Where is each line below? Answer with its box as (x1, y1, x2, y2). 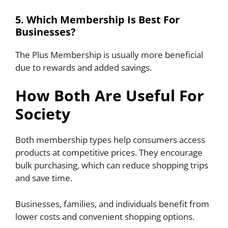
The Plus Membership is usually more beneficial (15, 48, 203, 61)
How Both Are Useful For (15, 85, 204, 106)
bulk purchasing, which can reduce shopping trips (15, 159, 208, 172)
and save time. (15, 172, 74, 184)
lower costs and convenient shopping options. (15, 210, 196, 222)
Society (15, 103, 70, 125)
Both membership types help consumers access (15, 134, 205, 146)
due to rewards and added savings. (15, 61, 152, 73)
